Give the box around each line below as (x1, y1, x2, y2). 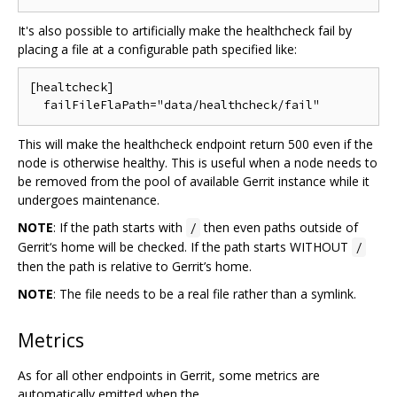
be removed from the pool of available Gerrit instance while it (18, 172, 370, 190)
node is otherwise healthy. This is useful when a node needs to (18, 153, 378, 171)
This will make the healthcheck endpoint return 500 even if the (18, 135, 373, 152)
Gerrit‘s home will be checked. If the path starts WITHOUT (18, 237, 352, 255)
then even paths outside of (200, 218, 358, 236)
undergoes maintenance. (18, 191, 160, 208)
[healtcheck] (29, 79, 114, 95)
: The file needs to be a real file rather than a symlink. (53, 284, 356, 302)
